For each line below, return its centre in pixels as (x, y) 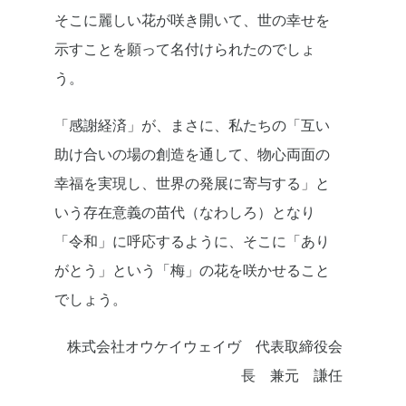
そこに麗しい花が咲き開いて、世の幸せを (192, 20)
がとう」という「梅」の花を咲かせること (192, 271)
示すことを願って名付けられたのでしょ (185, 49)
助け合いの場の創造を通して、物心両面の (192, 155)
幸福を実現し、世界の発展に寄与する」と (192, 184)
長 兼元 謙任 (292, 376)
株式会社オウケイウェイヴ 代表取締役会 (205, 347)
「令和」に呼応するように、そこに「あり (192, 242)
